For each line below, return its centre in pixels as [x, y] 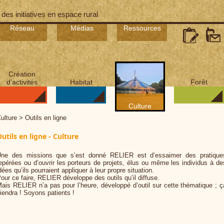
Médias [82, 28]
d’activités [22, 82]
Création [22, 74]
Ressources [142, 28]
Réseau [22, 28]
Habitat [81, 82]
